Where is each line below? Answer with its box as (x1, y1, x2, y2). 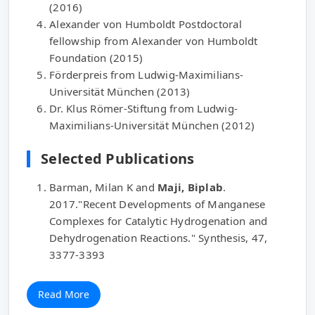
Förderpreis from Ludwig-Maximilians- (49, 67, 243, 82)
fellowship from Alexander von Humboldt (49, 34, 258, 48)
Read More (38, 288, 89, 301)
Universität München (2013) (49, 84, 191, 98)
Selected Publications (41, 149, 195, 168)
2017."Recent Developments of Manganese (49, 197, 266, 211)
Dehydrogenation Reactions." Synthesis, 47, (49, 231, 268, 245)
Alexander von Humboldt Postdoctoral (49, 17, 242, 31)
